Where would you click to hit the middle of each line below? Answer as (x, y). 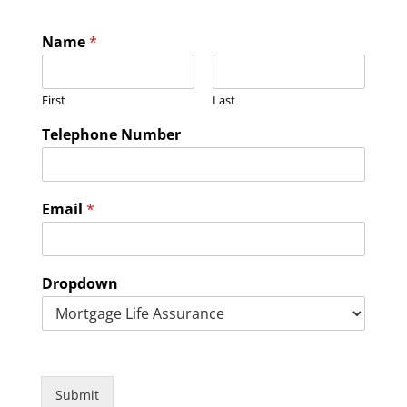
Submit (77, 394)
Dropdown (79, 283)
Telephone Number (111, 134)
